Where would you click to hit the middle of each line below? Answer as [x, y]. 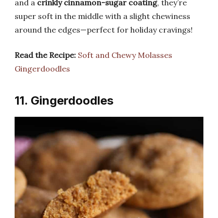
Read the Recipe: [45, 55]
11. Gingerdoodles [64, 100]
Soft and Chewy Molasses [125, 55]
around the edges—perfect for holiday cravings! [104, 29]
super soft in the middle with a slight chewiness [102, 16]
